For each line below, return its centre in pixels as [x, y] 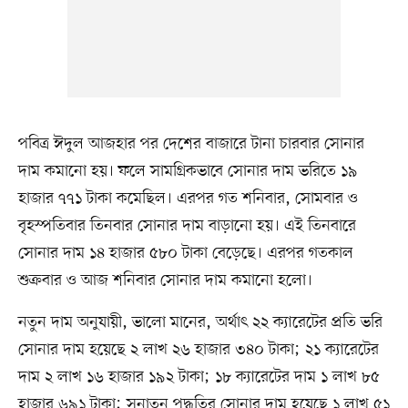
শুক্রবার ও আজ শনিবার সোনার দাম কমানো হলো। [165, 280]
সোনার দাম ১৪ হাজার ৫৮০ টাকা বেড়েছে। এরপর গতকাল [185, 253]
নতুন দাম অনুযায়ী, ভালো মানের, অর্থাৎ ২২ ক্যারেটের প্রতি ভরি [200, 322]
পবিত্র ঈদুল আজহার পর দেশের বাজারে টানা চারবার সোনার [191, 143]
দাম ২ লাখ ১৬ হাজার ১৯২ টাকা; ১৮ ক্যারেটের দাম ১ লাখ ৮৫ [199, 377]
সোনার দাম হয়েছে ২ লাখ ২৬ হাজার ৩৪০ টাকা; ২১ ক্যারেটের [198, 349]
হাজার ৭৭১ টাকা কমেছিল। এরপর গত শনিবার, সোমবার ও [188, 198]
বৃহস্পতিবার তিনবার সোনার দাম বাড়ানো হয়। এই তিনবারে [187, 225]
